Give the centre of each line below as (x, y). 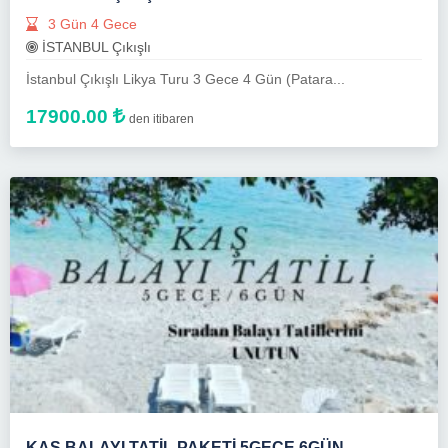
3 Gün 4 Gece (90, 23)
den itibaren (161, 118)
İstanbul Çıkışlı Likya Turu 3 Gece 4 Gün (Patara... (185, 78)
